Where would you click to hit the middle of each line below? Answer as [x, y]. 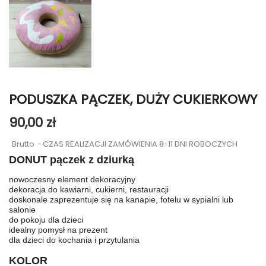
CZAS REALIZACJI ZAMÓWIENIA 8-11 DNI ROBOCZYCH [140, 144]
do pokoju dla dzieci [46, 219]
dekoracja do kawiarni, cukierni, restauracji [89, 189]
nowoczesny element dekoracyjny [72, 179]
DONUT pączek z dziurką [72, 159]
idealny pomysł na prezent [58, 229]
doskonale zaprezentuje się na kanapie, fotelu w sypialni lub [121, 199]
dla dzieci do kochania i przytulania [74, 240]
